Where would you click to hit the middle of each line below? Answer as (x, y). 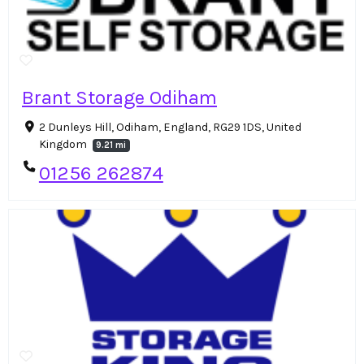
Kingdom (64, 145)
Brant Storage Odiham (119, 98)
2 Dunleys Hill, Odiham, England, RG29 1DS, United (170, 128)
